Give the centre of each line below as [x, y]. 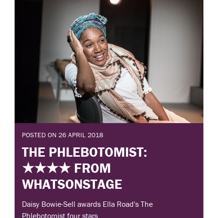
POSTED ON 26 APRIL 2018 [63, 135]
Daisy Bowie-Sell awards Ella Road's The [87, 204]
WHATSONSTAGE [72, 184]
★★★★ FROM [66, 168]
